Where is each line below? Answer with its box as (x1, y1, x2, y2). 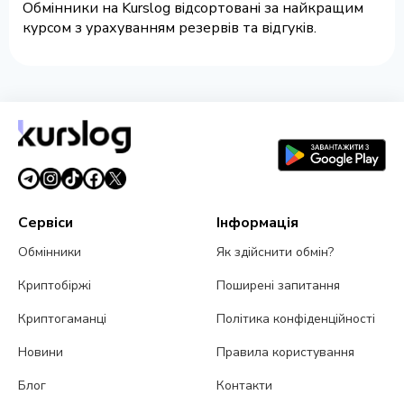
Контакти (216, 377, 273, 395)
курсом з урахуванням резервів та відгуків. (23, 18, 317, 39)
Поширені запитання (216, 277, 341, 295)
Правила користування (216, 344, 355, 362)
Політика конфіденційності (216, 310, 376, 328)
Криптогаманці (18, 310, 106, 328)
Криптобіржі (18, 277, 91, 295)
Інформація (216, 213, 299, 234)
